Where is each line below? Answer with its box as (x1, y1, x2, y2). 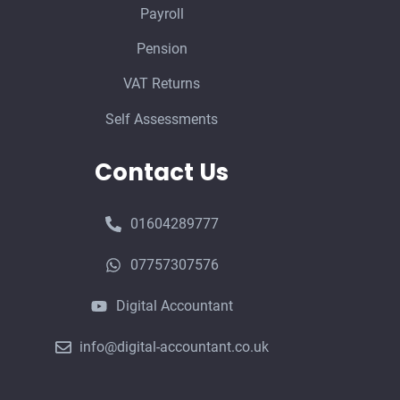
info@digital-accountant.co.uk (79, 338, 270, 356)
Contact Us (95, 156, 229, 189)
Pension (136, 40, 187, 58)
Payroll (139, 4, 184, 22)
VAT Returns (123, 75, 201, 93)
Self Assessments (105, 110, 219, 128)
